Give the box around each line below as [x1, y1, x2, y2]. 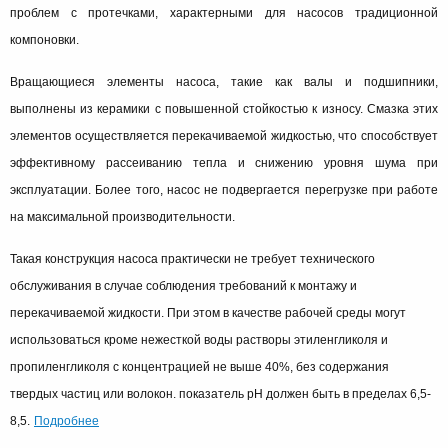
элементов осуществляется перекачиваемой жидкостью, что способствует [10, 128, 438, 143]
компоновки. [10, 32, 79, 47]
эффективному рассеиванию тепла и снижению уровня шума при [10, 155, 438, 170]
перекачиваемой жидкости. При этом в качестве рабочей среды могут [10, 305, 406, 320]
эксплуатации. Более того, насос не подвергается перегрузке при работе [10, 182, 438, 197]
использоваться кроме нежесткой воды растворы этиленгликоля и [10, 332, 388, 347]
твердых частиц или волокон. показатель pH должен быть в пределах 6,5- [10, 386, 431, 401]
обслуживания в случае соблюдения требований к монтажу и [10, 278, 357, 293]
